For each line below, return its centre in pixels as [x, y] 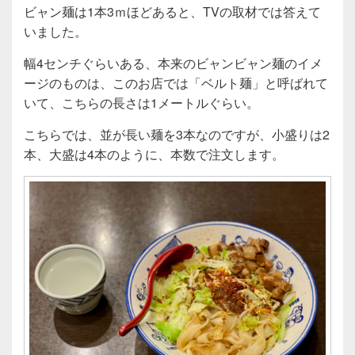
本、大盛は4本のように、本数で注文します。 [154, 154]
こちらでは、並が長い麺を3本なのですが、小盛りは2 [177, 134]
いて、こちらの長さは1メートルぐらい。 [141, 102]
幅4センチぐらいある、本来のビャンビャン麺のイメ [173, 63]
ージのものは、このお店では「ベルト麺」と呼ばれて [176, 82]
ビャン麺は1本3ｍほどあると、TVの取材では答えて [172, 11]
